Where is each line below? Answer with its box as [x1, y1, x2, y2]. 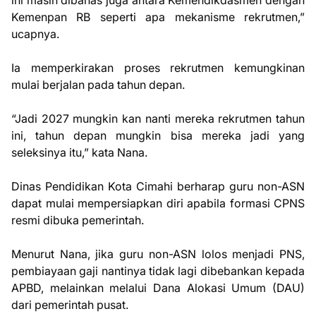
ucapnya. [11, 27, 59, 41]
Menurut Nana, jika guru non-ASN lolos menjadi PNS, [11, 247, 305, 261]
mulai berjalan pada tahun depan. [11, 78, 185, 92]
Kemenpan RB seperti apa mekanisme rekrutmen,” [11, 10, 305, 24]
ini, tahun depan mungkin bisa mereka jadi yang [11, 128, 305, 142]
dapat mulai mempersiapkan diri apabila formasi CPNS [11, 196, 305, 210]
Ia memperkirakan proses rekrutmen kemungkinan [11, 61, 305, 75]
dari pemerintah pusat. [11, 298, 128, 312]
